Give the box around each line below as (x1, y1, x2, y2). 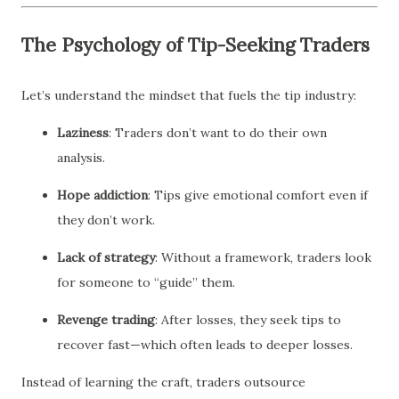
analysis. (57, 149, 105, 166)
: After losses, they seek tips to (155, 311, 341, 328)
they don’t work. (57, 211, 155, 228)
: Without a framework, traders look (155, 248, 371, 265)
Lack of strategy (57, 248, 155, 265)
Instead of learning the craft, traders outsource (21, 373, 305, 390)
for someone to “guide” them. (57, 273, 235, 290)
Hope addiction (57, 186, 148, 203)
